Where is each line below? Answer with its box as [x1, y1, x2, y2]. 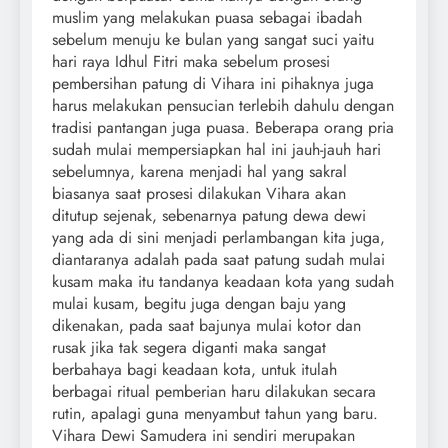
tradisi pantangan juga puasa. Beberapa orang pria [52, 115, 394, 139]
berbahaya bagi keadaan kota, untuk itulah [52, 357, 337, 381]
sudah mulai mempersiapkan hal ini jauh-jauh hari [52, 137, 381, 161]
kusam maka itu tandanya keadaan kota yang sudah [52, 269, 394, 293]
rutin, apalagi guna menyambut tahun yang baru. [52, 401, 378, 425]
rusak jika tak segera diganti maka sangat [52, 335, 326, 359]
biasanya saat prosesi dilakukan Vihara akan [52, 181, 346, 205]
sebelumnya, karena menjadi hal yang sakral [52, 159, 347, 183]
